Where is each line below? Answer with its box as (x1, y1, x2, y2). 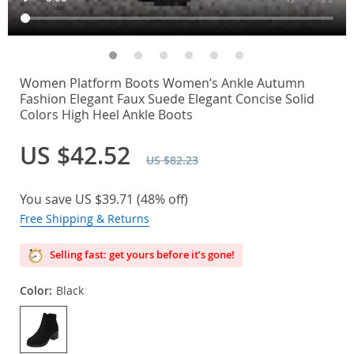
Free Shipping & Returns (20, 211, 149, 226)
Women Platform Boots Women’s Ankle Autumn (20, 74, 305, 92)
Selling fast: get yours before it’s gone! (47, 247, 235, 262)
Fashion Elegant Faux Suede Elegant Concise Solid (20, 90, 314, 107)
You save (20, 190, 75, 208)
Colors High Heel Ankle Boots (20, 106, 193, 123)
